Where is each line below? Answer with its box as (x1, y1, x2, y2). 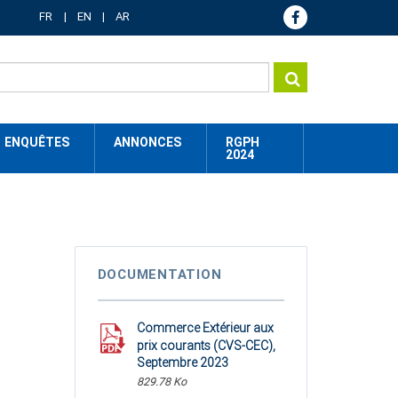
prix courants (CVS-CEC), (136, 338, 275, 353)
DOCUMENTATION (97, 267, 222, 283)
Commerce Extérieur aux (136, 321, 274, 335)
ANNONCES (114, 135, 181, 149)
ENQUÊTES (4, 135, 69, 149)
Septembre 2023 (136, 355, 228, 370)
